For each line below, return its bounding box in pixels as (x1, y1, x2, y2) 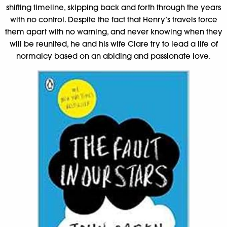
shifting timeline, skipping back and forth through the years (6, 3, 221, 13)
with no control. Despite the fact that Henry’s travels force (10, 15, 217, 25)
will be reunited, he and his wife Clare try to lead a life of (9, 39, 218, 49)
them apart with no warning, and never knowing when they (5, 27, 222, 37)
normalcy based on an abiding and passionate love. (16, 51, 211, 61)
